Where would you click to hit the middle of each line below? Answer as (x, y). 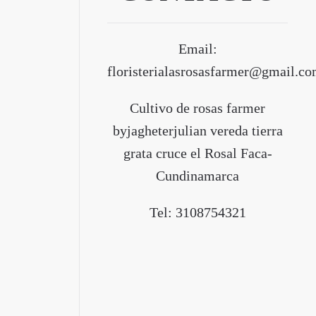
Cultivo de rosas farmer (197, 108)
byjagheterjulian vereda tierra (197, 130)
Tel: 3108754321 (197, 212)
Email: (197, 49)
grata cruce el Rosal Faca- (197, 153)
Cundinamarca (197, 176)
